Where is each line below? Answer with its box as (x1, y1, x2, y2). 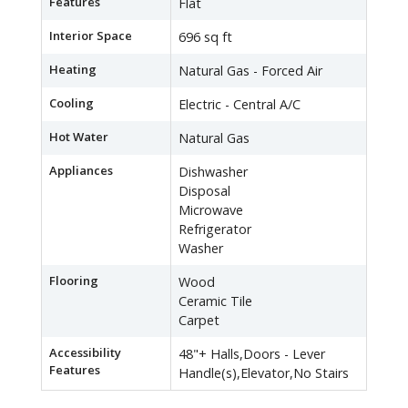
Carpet (178, 311, 219, 330)
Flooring (49, 272, 98, 290)
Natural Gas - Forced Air (178, 62, 322, 80)
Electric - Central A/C (178, 96, 301, 114)
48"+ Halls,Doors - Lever (178, 345, 325, 363)
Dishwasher (178, 163, 248, 181)
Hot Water (49, 128, 108, 146)
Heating (49, 61, 97, 78)
